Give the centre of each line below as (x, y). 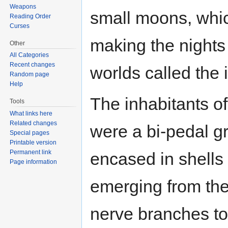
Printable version (33, 143)
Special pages (30, 133)
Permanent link (31, 152)
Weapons (23, 6)
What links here (31, 114)
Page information (34, 162)
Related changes (34, 123)
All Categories (30, 55)
